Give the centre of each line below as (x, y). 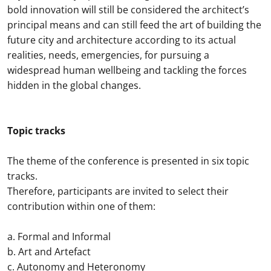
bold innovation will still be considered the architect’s (128, 10)
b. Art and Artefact (49, 252)
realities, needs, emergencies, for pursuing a (108, 55)
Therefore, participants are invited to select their (118, 191)
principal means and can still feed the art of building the (134, 25)
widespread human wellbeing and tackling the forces (127, 70)
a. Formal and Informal (60, 237)
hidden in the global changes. (74, 85)
